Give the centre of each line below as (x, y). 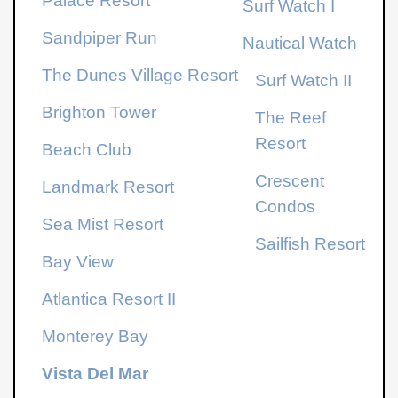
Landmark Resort (108, 187)
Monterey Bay (96, 336)
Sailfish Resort (310, 243)
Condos (286, 206)
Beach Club (87, 149)
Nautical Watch (300, 43)
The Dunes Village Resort (140, 75)
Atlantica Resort (103, 298)
